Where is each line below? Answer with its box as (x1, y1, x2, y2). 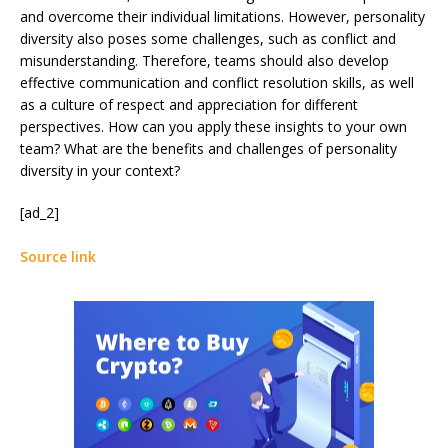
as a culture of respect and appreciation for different (20, 95, 358, 115)
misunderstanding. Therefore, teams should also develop (20, 51, 389, 71)
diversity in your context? (20, 161, 180, 181)
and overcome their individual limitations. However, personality (20, 7, 425, 27)
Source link (20, 247, 96, 267)
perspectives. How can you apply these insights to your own (20, 117, 407, 137)
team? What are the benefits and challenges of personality (20, 139, 397, 159)
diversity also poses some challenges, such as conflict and (20, 29, 396, 49)
